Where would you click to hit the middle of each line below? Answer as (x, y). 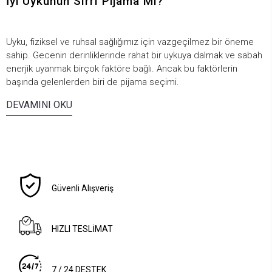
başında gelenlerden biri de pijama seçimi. (93, 82)
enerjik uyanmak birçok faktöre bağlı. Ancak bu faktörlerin (122, 69)
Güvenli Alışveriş (83, 189)
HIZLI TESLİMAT (83, 229)
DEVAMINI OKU (39, 105)
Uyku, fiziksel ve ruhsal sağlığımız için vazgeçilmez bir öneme (130, 42)
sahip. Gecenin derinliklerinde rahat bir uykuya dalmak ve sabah (134, 56)
